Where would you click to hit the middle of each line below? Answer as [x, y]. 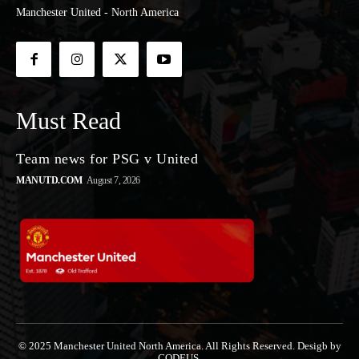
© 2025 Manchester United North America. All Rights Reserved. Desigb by [179, 346]
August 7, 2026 [113, 181]
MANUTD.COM [49, 181]
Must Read [69, 121]
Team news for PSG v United [107, 159]
